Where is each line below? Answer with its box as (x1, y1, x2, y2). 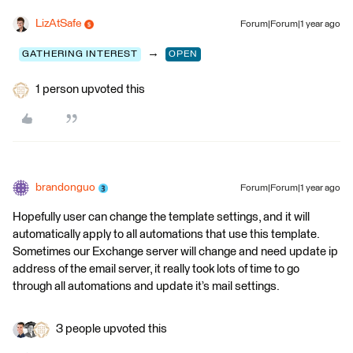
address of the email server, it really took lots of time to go (13, 263, 299, 275)
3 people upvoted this (56, 323, 167, 335)
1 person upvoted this (35, 84, 145, 95)
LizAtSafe (35, 18, 81, 29)
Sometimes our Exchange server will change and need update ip (13, 246, 338, 258)
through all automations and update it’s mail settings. (13, 281, 281, 292)
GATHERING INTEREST (22, 50, 138, 59)
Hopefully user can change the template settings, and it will (13, 211, 310, 223)
